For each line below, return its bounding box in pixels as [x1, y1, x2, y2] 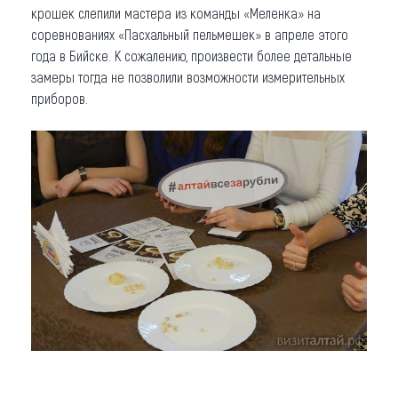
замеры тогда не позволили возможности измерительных [31, 68, 345, 85]
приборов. [31, 89, 92, 107]
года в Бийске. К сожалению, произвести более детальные [31, 46, 352, 64]
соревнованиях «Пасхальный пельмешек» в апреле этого [31, 25, 348, 43]
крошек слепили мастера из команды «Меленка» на [31, 4, 321, 21]
